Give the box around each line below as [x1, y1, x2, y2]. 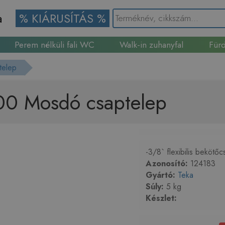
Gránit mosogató [74, 54, 138, 67]
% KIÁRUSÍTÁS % [16, 10, 110, 27]
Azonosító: [145, 158, 188, 170]
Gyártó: [145, 169, 175, 181]
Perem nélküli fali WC [15, 38, 95, 51]
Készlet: [145, 192, 177, 204]
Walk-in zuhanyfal [120, 38, 184, 51]
